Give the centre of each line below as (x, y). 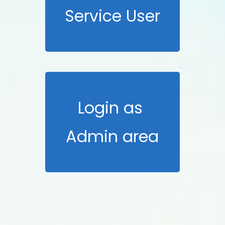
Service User (112, 16)
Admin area (113, 136)
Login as (112, 108)
